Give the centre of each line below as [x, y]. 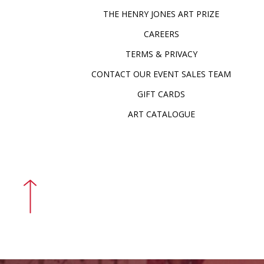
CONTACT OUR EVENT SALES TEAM [161, 74]
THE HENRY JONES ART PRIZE [161, 14]
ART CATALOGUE [161, 114]
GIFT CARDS [161, 94]
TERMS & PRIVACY [161, 54]
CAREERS [161, 34]
